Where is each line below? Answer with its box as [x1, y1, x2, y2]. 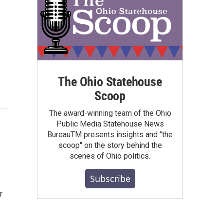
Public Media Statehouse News [56, 119, 164, 128]
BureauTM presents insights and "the [47, 129, 173, 139]
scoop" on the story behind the [58, 140, 162, 150]
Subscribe [90, 172, 130, 184]
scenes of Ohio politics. [70, 151, 150, 161]
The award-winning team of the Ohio [49, 108, 171, 118]
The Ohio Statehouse [58, 74, 162, 89]
